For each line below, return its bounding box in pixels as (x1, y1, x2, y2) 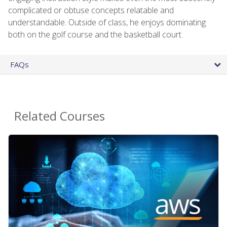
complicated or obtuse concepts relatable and (8, 4, 174, 16)
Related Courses (14, 107, 105, 124)
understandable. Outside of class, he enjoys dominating (8, 16, 206, 28)
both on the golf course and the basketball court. (8, 28, 183, 40)
